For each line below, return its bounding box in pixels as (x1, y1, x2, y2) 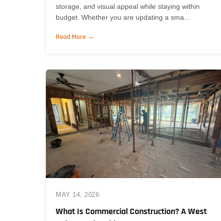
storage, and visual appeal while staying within (56, 2, 200, 10)
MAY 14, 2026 (56, 190, 99, 198)
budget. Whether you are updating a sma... (56, 13, 190, 21)
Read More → (56, 32, 94, 41)
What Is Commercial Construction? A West (56, 205, 207, 217)
